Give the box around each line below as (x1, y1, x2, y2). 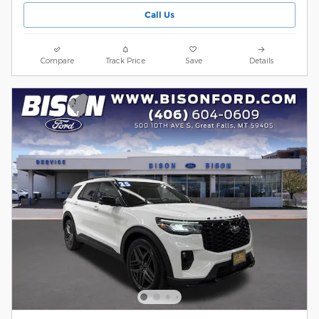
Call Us (145, 9, 174, 21)
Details (249, 55, 274, 65)
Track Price (105, 55, 145, 65)
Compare (41, 55, 75, 65)
